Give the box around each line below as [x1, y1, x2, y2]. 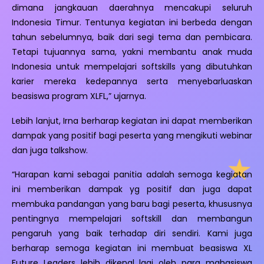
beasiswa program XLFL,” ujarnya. [12, 90, 146, 102]
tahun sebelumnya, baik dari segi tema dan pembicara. [12, 31, 252, 43]
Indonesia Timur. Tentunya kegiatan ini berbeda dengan [12, 16, 252, 28]
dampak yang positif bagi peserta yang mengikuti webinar [12, 129, 252, 141]
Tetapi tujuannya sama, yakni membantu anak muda [12, 45, 252, 58]
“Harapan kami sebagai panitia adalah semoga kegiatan [12, 169, 252, 181]
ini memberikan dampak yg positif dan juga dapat [12, 183, 252, 196]
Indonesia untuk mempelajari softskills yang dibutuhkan [12, 60, 252, 72]
